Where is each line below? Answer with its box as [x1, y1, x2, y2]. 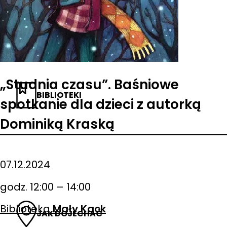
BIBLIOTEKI [36, 89, 82, 101]
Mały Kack [53, 201, 106, 216]
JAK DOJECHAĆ [36, 208, 102, 220]
